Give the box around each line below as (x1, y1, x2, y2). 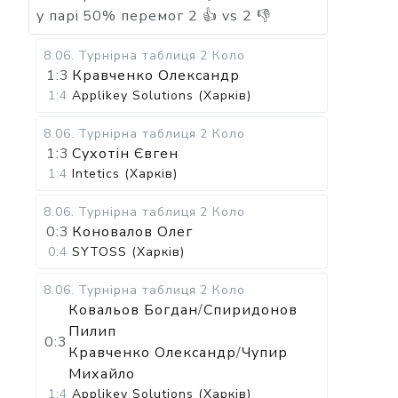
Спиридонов (203, 300, 298, 320)
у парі (36, 6, 79, 26)
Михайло (68, 364, 135, 384)
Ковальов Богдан (68, 300, 198, 320)
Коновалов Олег (72, 222, 193, 242)
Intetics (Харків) (72, 165, 178, 182)
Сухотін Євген (72, 144, 179, 163)
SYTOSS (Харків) (72, 243, 185, 260)
